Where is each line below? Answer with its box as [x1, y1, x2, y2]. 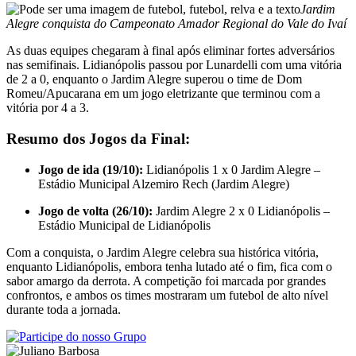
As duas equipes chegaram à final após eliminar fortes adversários [6, 44, 335, 58]
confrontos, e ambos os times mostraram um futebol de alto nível [6, 288, 328, 302]
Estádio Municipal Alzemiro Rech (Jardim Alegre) [38, 176, 289, 191]
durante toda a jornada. [6, 302, 121, 316]
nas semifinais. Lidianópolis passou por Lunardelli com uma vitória [6, 58, 342, 72]
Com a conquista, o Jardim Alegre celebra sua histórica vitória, [6, 245, 319, 259]
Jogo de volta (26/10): [38, 203, 153, 218]
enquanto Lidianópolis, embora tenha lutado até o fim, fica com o [6, 259, 332, 273]
